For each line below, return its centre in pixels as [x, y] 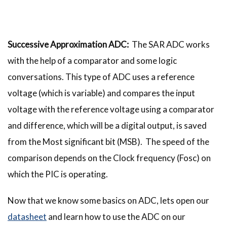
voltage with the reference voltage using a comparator [111, 109]
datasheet [27, 217]
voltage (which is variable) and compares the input [101, 93]
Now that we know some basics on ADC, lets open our [108, 201]
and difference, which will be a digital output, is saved [107, 126]
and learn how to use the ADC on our [116, 217]
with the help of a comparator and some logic [92, 61]
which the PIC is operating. [58, 174]
